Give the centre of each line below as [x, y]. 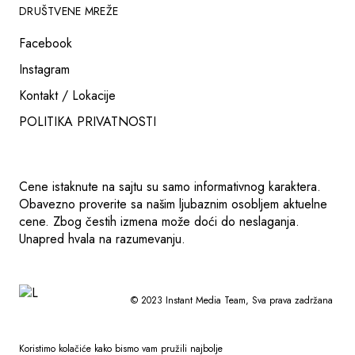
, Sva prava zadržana [289, 300]
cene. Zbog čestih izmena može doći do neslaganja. [159, 221]
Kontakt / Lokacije [67, 95]
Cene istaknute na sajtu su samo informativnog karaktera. [170, 186]
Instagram [44, 69]
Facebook [46, 43]
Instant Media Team [206, 300]
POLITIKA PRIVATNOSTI [88, 121]
